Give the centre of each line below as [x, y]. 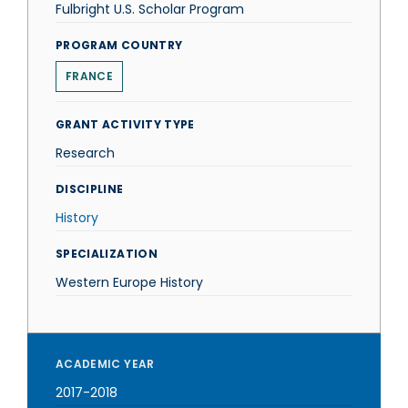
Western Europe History [129, 282]
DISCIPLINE [90, 189]
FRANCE [89, 76]
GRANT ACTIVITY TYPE [125, 124]
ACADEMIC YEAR [105, 364]
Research [85, 153]
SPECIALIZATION [107, 254]
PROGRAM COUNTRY [119, 45]
